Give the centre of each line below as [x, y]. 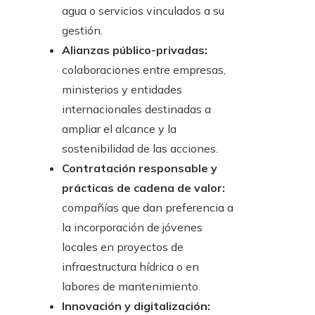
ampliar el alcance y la [119, 129]
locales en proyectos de [123, 247]
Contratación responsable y [140, 168]
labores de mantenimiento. [131, 287]
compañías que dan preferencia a [148, 208]
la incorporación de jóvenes [132, 227]
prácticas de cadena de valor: [143, 188]
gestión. [82, 31]
